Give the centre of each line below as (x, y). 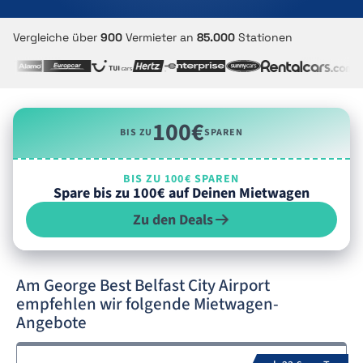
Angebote (51, 322)
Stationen (264, 37)
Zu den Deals (173, 220)
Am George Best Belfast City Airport (143, 285)
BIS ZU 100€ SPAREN (181, 179)
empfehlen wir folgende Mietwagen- (147, 304)
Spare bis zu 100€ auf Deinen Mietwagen (181, 193)
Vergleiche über (57, 37)
